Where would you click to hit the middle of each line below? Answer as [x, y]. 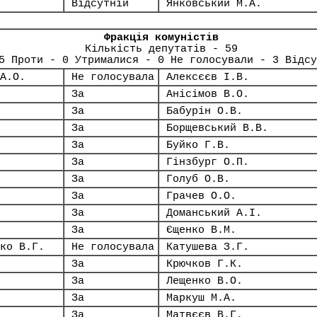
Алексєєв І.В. [208, 77]
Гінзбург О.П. [208, 162]
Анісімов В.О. [208, 94]
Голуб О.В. [198, 179]
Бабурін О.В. [204, 111]
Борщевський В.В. [217, 128]
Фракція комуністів [161, 38]
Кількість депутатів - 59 [161, 49]
